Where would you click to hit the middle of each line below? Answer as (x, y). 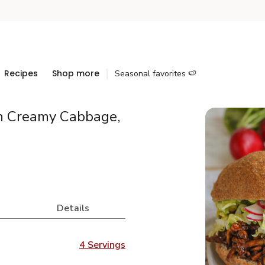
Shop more (76, 73)
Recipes (21, 73)
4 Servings (102, 245)
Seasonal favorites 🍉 (156, 74)
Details (73, 208)
